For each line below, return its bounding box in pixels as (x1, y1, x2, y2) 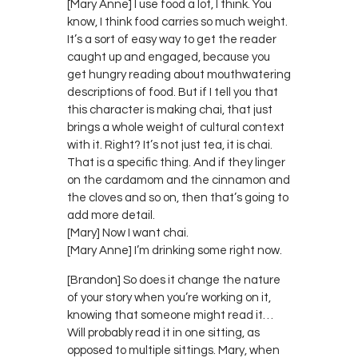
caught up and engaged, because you (67, 50, 270, 63)
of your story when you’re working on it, (67, 291, 271, 304)
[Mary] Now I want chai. (67, 226, 189, 239)
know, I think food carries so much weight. (67, 15, 288, 28)
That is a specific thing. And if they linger (67, 156, 285, 169)
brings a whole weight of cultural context (67, 121, 284, 133)
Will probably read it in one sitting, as (67, 326, 260, 339)
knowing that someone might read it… (67, 308, 273, 321)
